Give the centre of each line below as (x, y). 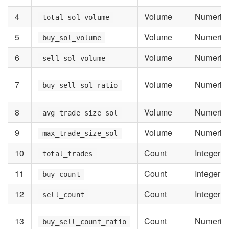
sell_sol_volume (74, 58)
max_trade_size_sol (80, 133)
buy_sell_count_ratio (84, 222)
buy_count (61, 174)
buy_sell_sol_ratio (80, 85)
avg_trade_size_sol (80, 113)
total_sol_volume (76, 17)
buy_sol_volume (72, 38)
